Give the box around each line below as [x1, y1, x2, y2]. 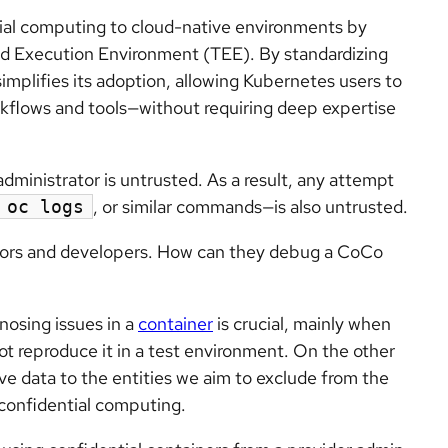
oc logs [7, 196, 84, 217]
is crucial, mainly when [213, 312, 391, 335]
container [138, 312, 213, 335]
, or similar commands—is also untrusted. [93, 195, 408, 218]
